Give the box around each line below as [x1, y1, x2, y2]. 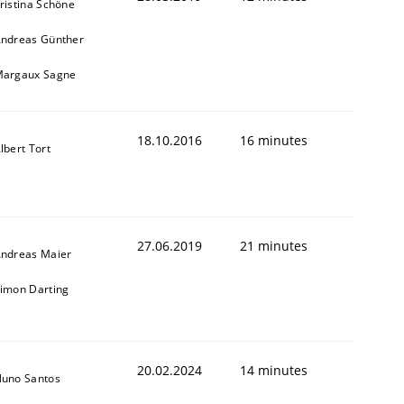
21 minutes [240, 236, 308, 254]
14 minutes [240, 361, 308, 379]
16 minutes [240, 131, 308, 149]
